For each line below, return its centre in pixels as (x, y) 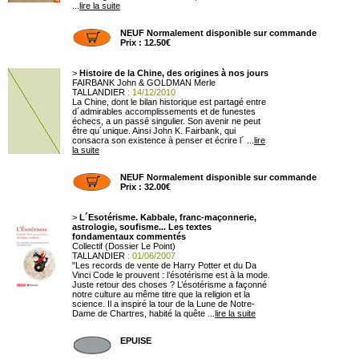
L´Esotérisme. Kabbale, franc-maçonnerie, (168, 217)
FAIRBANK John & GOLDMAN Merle (144, 83)
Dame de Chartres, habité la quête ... (143, 313)
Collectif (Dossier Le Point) (124, 246)
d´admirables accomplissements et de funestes (164, 111)
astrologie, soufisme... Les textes (142, 227)
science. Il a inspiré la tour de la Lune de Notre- (163, 304)
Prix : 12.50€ (145, 42)
